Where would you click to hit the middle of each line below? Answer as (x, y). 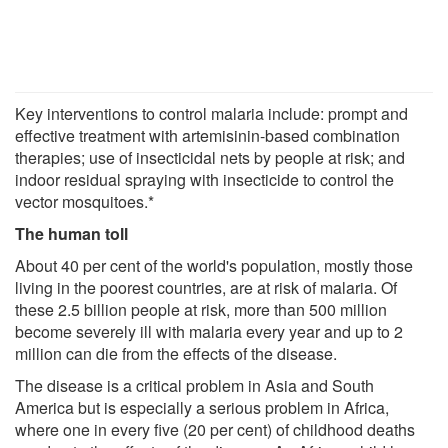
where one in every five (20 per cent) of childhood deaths (215, 429)
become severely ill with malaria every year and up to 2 (209, 331)
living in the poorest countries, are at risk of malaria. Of (206, 287)
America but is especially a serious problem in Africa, (202, 407)
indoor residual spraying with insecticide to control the (204, 179)
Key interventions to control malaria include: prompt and (211, 113)
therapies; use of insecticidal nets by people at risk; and (210, 157)
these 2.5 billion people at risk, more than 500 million (201, 309)
